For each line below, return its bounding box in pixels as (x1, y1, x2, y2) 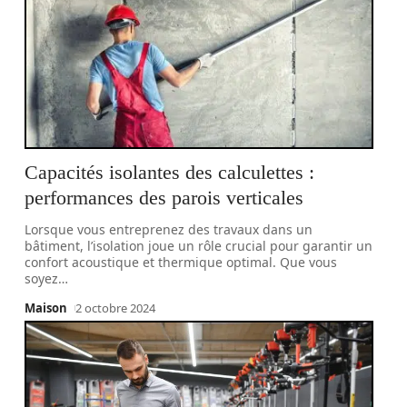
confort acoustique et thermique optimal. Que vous (25, 253, 338, 271)
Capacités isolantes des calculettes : (25, 161, 315, 184)
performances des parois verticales (25, 186, 304, 209)
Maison (25, 300, 68, 316)
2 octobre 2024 (75, 300, 156, 316)
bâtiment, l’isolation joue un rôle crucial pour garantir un (25, 237, 373, 254)
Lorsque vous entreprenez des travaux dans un (25, 221, 313, 238)
